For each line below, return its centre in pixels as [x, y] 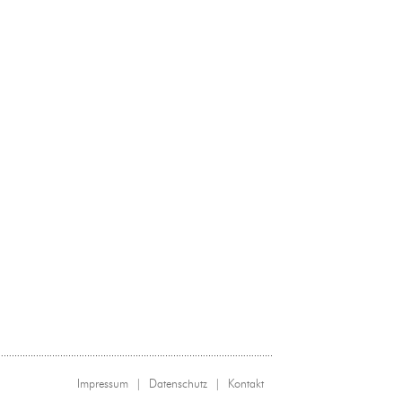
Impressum [103, 383]
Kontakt [246, 383]
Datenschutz [178, 383]
